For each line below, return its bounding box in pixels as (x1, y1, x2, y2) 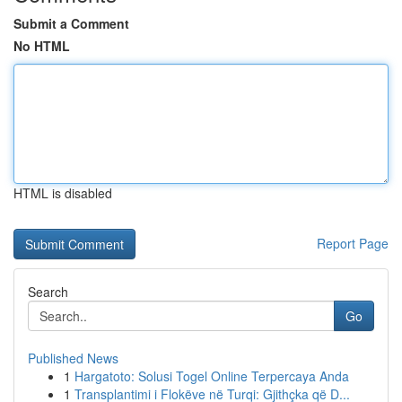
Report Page (317, 234, 389, 252)
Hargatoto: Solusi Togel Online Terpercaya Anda (74, 367, 349, 385)
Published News (28, 349, 118, 367)
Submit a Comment (13, 14, 129, 32)
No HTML (13, 37, 70, 55)
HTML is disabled (13, 184, 112, 202)
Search (28, 283, 68, 301)
